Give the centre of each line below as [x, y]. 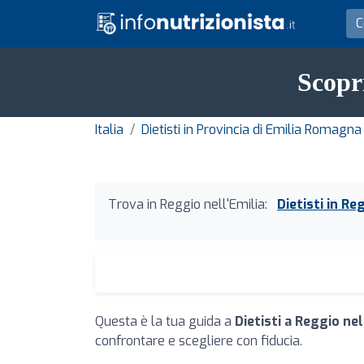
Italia [109, 130]
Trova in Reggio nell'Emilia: [188, 204]
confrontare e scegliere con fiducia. [199, 341]
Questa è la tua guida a [165, 321]
